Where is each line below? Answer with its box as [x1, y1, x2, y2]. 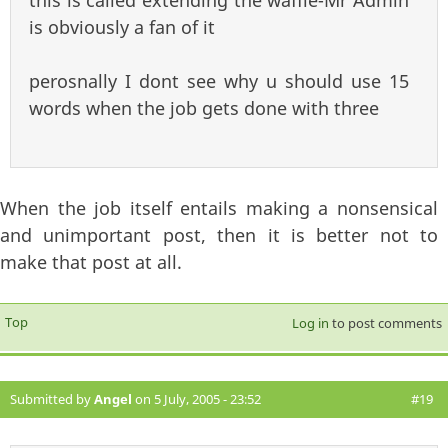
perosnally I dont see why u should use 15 [29, 69, 409, 94]
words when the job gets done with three [29, 96, 379, 121]
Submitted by [10, 390, 94, 409]
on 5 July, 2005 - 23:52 [132, 390, 261, 409]
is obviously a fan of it [29, 15, 215, 40]
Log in [291, 314, 329, 333]
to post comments [328, 314, 442, 333]
